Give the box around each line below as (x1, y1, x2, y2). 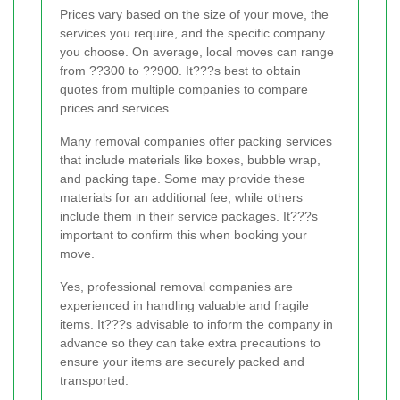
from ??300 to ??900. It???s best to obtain (60, 63, 301, 79)
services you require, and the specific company (60, 26, 325, 41)
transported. (60, 373, 129, 388)
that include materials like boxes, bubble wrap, (60, 153, 321, 168)
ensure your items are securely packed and (60, 354, 304, 370)
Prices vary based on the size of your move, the (60, 7, 329, 22)
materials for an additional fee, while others (60, 190, 303, 205)
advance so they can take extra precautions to (60, 336, 321, 351)
